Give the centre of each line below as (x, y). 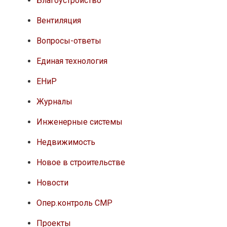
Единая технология (72, 61)
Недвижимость (66, 142)
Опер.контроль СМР (74, 203)
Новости (52, 182)
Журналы (54, 101)
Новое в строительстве (81, 162)
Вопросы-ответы (69, 41)
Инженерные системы (79, 122)
